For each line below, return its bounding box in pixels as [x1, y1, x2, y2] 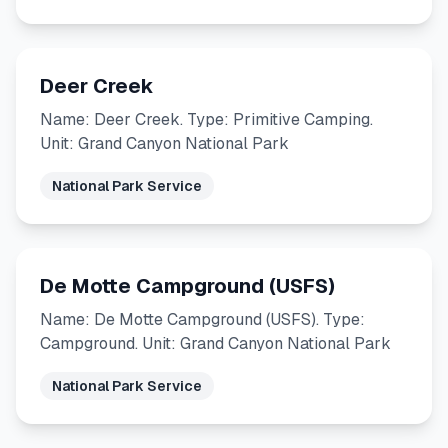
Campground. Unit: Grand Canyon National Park [40, 333, 391, 354]
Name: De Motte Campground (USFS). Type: [40, 309, 365, 330]
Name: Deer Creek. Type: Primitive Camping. [40, 109, 373, 130]
